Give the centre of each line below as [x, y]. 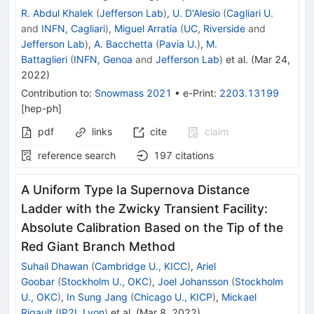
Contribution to [55, 93]
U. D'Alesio [196, 13]
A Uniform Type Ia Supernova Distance [135, 189]
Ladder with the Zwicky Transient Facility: [144, 208]
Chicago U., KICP [173, 296]
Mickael [239, 296]
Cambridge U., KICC [141, 266]
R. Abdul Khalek [57, 13]
